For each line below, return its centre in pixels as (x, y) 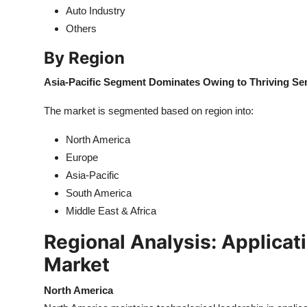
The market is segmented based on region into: (149, 111)
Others (81, 28)
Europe (82, 157)
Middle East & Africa (111, 211)
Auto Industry (96, 11)
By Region (84, 58)
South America (99, 193)
